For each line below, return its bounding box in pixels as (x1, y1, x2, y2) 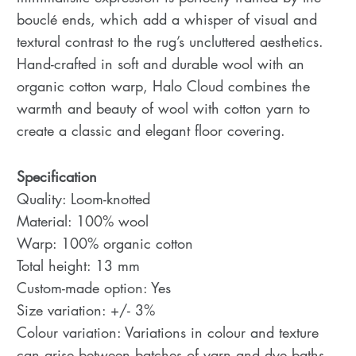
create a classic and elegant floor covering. (16, 121, 285, 140)
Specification (16, 166, 97, 186)
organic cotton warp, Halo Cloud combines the (16, 76, 310, 95)
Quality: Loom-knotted (16, 188, 150, 208)
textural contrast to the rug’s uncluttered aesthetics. (16, 32, 323, 51)
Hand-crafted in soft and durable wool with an (16, 54, 304, 73)
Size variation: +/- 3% (16, 300, 155, 319)
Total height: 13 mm (16, 255, 140, 275)
